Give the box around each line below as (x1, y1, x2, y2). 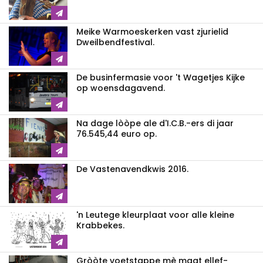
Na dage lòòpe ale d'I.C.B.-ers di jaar (76, 117, 234, 130)
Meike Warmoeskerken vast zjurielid (76, 26, 228, 38)
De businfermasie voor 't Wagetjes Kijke (76, 72, 245, 84)
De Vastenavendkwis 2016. (76, 163, 188, 176)
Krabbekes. (76, 220, 124, 232)
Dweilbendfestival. (76, 36, 154, 49)
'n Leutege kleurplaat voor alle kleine (76, 209, 234, 221)
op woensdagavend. (76, 82, 165, 95)
